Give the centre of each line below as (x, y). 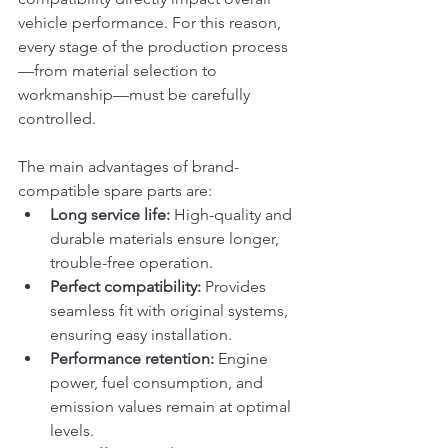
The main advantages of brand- (128, 166)
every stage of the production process (153, 46)
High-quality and (233, 214)
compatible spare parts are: (115, 190)
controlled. (57, 118)
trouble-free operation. (131, 262)
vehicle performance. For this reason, (151, 22)
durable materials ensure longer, (166, 238)
